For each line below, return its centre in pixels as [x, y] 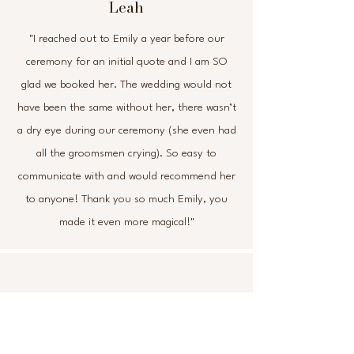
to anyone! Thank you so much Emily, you [126, 199]
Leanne [126, 319]
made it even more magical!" [126, 222]
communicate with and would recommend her [126, 176]
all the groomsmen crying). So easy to [126, 153]
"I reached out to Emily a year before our [126, 39]
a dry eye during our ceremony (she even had [126, 130]
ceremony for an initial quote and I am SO [126, 62]
